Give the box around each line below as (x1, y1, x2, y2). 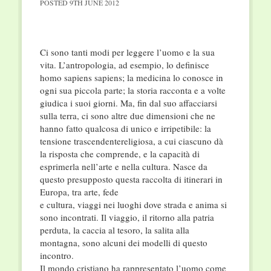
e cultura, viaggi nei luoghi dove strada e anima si (39, 198, 227, 211)
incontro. (39, 249, 74, 262)
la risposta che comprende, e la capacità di (39, 148, 200, 160)
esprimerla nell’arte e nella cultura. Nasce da (39, 160, 207, 173)
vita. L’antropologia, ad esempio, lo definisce (39, 59, 209, 71)
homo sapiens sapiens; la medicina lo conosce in (39, 71, 223, 84)
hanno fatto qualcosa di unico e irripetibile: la (39, 122, 211, 135)
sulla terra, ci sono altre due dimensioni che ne (39, 109, 215, 122)
